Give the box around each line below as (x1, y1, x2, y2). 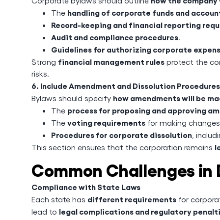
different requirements (87, 194, 176, 204)
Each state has (31, 194, 87, 204)
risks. (31, 69, 49, 78)
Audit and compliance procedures (51, 32, 178, 42)
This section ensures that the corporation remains (31, 142, 215, 152)
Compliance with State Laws (31, 182, 140, 192)
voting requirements (67, 117, 145, 127)
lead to (31, 207, 59, 216)
